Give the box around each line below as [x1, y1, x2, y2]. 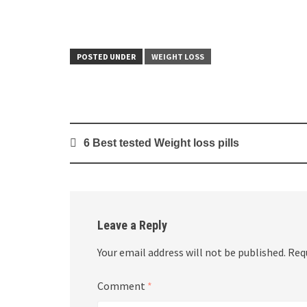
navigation [69, 149, 128, 166]
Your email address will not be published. [97, 245, 286, 260]
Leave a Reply [97, 218, 167, 233]
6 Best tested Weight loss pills [84, 137, 239, 149]
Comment [97, 279, 147, 293]
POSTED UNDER [77, 51, 136, 62]
